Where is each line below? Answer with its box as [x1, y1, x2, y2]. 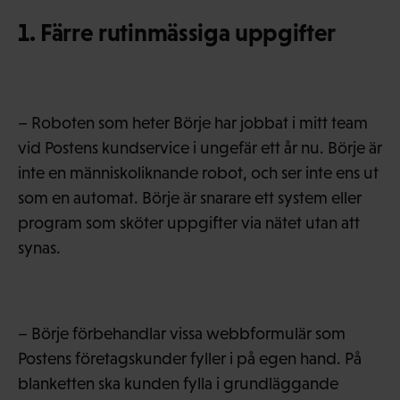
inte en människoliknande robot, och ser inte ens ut [18, 162, 379, 182]
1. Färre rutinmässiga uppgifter [18, 18, 337, 46]
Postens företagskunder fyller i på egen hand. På [18, 348, 362, 368]
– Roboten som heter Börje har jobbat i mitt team [18, 112, 368, 132]
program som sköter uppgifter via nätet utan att [18, 212, 360, 232]
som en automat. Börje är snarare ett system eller [18, 187, 362, 207]
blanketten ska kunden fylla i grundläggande [18, 373, 338, 393]
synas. [18, 237, 61, 257]
